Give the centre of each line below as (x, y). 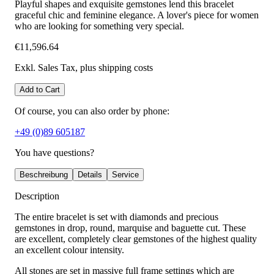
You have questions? (54, 153)
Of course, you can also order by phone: (92, 111)
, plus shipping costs (114, 68)
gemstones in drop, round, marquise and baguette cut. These (130, 228)
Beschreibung (44, 175)
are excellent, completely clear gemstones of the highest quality (136, 239)
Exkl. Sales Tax (45, 68)
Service (125, 175)
